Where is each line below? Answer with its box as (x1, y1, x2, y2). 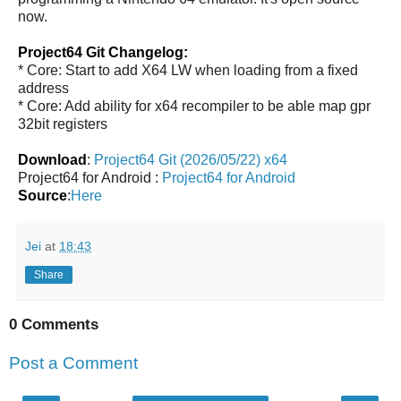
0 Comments (9, 315, 98, 333)
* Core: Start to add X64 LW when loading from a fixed (18, 62, 358, 78)
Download (18, 151, 87, 167)
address (18, 80, 69, 96)
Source (18, 187, 67, 203)
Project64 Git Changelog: (18, 44, 188, 60)
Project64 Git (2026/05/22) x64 (94, 151, 287, 167)
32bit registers (18, 115, 107, 132)
